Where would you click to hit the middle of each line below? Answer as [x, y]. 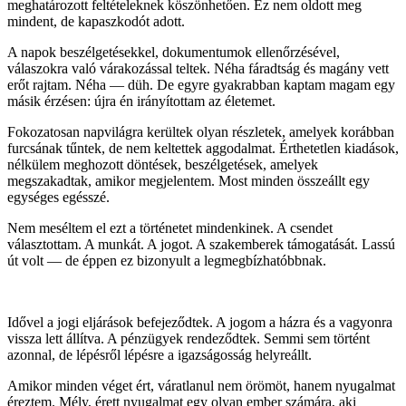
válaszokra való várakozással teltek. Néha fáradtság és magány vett [198, 68]
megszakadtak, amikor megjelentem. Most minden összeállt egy [188, 180]
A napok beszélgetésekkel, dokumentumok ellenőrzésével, [174, 52]
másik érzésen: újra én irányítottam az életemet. [141, 101]
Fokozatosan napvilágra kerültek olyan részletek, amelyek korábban [201, 131]
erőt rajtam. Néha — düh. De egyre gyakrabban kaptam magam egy [201, 84]
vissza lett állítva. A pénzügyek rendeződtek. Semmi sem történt [188, 338]
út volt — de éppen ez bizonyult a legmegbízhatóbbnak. [167, 260]
